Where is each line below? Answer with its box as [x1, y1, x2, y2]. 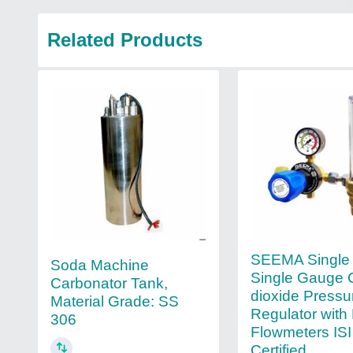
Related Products [47, 29, 203, 50]
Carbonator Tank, [50, 275, 168, 292]
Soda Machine [50, 257, 149, 274]
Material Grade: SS [50, 293, 179, 310]
